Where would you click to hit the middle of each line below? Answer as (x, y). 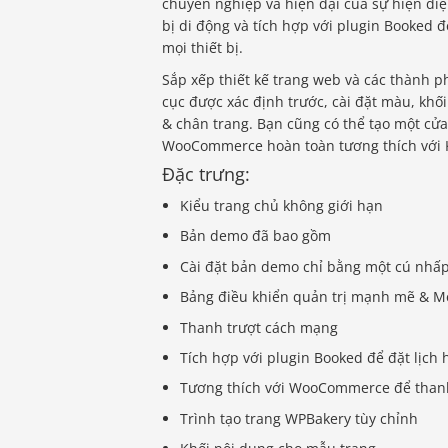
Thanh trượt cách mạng (259, 327)
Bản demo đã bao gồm (256, 236)
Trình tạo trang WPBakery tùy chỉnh (299, 418)
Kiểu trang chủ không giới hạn (282, 206)
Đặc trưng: (206, 174)
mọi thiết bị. (202, 48)
